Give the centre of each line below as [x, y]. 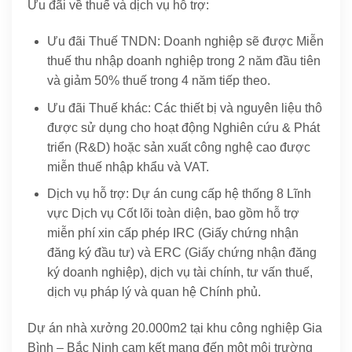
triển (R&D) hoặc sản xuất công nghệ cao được [179, 147]
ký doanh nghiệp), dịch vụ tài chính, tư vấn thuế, [180, 273]
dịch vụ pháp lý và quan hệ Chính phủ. [154, 292]
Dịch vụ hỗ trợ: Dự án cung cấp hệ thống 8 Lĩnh [179, 194]
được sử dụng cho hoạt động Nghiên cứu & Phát [183, 127]
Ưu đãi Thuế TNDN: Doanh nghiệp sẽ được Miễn [185, 41]
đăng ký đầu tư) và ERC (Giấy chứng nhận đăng [182, 253]
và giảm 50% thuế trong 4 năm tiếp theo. [159, 81]
